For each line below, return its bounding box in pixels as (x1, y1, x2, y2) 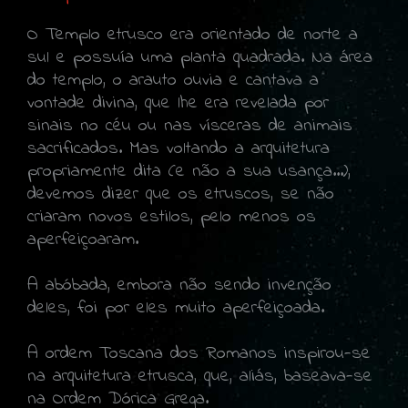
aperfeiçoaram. (27, 226, 138, 253)
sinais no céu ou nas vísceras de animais (27, 112, 352, 139)
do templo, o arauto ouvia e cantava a (27, 66, 319, 94)
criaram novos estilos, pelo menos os (27, 203, 316, 230)
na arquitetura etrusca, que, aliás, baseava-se (27, 362, 372, 390)
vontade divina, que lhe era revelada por (27, 89, 329, 117)
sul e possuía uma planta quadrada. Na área (27, 44, 372, 71)
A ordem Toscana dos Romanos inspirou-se (27, 340, 371, 367)
